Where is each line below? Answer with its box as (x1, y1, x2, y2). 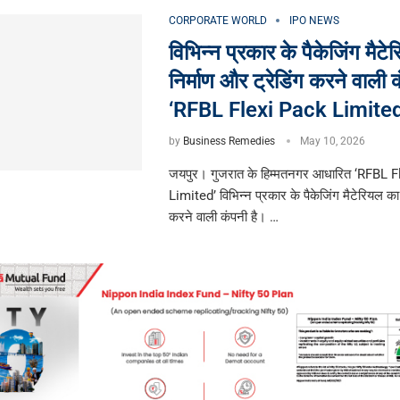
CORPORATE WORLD (168, 14, 267, 28)
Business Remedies (182, 135, 275, 148)
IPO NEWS (288, 14, 339, 28)
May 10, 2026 (299, 135, 365, 148)
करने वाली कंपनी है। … (168, 209, 279, 226)
